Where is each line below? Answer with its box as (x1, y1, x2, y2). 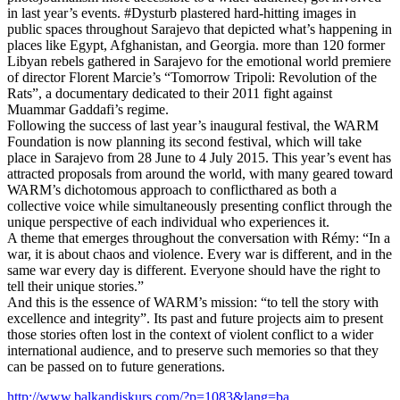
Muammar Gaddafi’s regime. (7, 102, 169, 117)
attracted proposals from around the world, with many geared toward (7, 166, 393, 181)
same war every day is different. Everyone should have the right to (7, 262, 380, 278)
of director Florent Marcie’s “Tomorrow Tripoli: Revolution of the (7, 70, 377, 85)
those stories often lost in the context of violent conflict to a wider (7, 327, 373, 342)
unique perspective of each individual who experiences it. (7, 214, 329, 229)
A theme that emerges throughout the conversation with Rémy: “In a (7, 230, 390, 246)
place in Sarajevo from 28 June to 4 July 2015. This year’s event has (7, 150, 391, 165)
